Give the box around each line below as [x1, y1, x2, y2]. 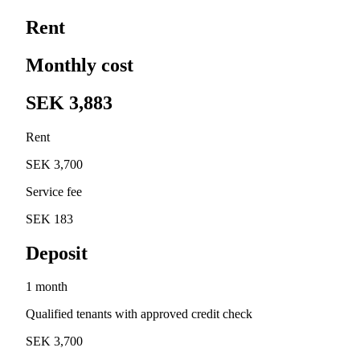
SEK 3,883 [26, 92, 112, 113]
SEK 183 [26, 211, 73, 226]
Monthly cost [26, 54, 133, 76]
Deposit [26, 242, 88, 264]
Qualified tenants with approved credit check [26, 307, 252, 321]
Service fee [26, 184, 82, 198]
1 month [26, 280, 67, 294]
